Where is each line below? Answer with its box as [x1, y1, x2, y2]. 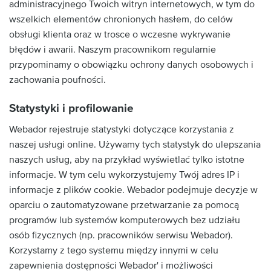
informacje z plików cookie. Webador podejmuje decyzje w [9, 184, 258, 196]
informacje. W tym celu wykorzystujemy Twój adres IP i [9, 169, 240, 181]
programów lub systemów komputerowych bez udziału [9, 214, 240, 226]
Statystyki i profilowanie [9, 101, 134, 116]
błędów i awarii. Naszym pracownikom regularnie [9, 43, 216, 56]
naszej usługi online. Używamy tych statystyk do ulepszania [9, 139, 261, 151]
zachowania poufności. [9, 73, 106, 86]
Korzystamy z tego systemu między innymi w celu [9, 244, 218, 256]
